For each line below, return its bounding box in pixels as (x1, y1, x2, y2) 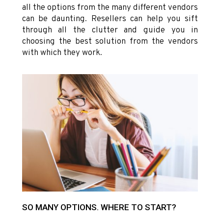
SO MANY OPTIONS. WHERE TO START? (22, 202, 176, 213)
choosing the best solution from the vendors (22, 36, 198, 48)
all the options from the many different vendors (22, 2, 198, 14)
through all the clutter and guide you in (22, 25, 198, 36)
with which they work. (22, 48, 102, 59)
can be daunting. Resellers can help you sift (22, 14, 198, 25)
